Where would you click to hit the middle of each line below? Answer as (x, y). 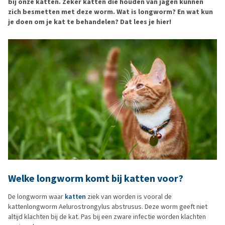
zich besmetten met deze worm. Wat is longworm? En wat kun (110, 12)
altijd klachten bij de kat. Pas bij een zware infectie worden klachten (107, 217)
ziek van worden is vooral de (129, 197)
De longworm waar (36, 197)
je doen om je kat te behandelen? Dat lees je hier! (90, 22)
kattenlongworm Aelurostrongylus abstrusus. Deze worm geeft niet (108, 207)
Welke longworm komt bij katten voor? (96, 179)
